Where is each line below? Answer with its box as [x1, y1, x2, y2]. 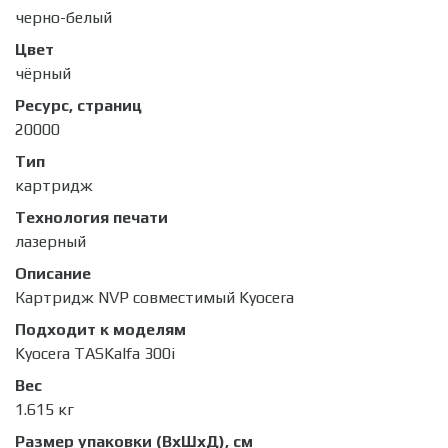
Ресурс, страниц [15, 96, 142, 116]
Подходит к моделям [15, 320, 186, 340]
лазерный [15, 232, 86, 252]
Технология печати [15, 208, 168, 228]
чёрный [15, 64, 71, 84]
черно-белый [15, 8, 112, 28]
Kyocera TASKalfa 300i [15, 344, 175, 364]
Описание [15, 264, 91, 284]
